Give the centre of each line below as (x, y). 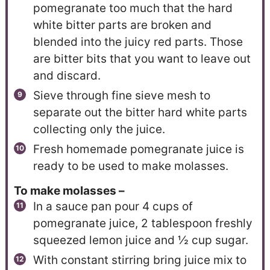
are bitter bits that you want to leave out (142, 59)
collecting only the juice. (99, 130)
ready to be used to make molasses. (130, 166)
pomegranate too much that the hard (133, 8)
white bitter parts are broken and (122, 25)
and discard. (67, 76)
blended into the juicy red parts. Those (138, 42)
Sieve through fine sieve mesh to (121, 96)
